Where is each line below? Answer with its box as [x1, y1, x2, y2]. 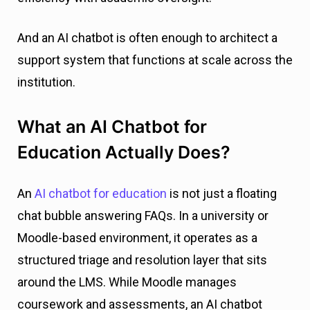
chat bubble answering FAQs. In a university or [17, 208, 268, 224]
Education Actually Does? [17, 142, 230, 163]
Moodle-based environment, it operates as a [17, 230, 257, 246]
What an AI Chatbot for [17, 116, 207, 138]
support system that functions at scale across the [17, 53, 293, 68]
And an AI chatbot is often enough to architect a [17, 30, 277, 46]
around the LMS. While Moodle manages [17, 275, 237, 290]
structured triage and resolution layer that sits [17, 253, 267, 268]
